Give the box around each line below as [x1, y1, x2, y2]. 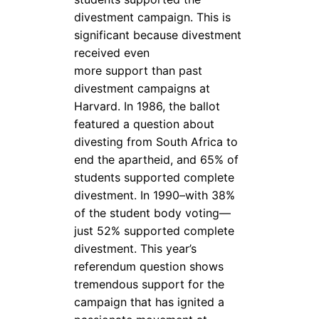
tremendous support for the [74, 276, 225, 291]
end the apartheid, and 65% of [74, 152, 239, 167]
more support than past [74, 63, 203, 78]
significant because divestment [74, 27, 242, 42]
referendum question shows [74, 258, 224, 273]
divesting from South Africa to [74, 134, 239, 149]
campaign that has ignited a [74, 294, 225, 309]
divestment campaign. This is [74, 9, 231, 24]
